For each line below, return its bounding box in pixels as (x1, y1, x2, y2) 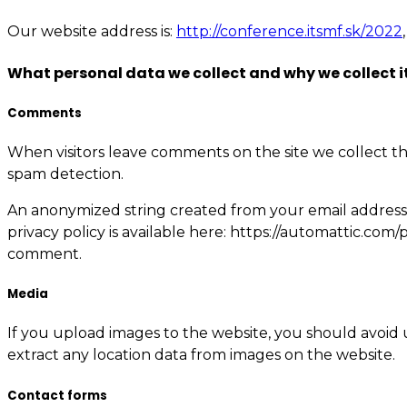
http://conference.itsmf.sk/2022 (176, 23, 402, 41)
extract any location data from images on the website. (7, 346, 395, 364)
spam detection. (7, 165, 124, 184)
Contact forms (7, 386, 107, 404)
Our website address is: (7, 23, 176, 41)
